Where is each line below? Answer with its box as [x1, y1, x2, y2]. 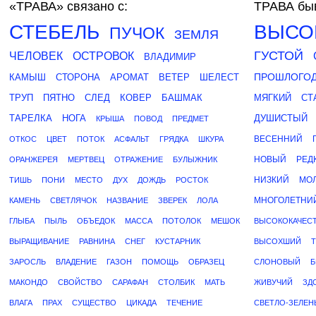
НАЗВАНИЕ [107, 196, 148, 205]
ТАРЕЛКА [9, 113, 52, 123]
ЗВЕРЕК [158, 196, 187, 205]
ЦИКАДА [126, 298, 157, 307]
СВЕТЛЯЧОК [50, 196, 97, 205]
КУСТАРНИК [155, 237, 200, 245]
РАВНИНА [79, 237, 115, 245]
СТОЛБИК [158, 278, 195, 286]
